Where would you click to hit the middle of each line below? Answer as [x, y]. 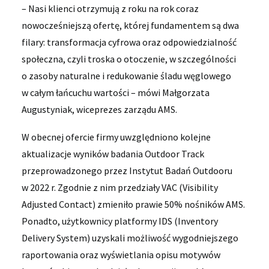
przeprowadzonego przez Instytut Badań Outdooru [127, 171]
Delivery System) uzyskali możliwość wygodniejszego [130, 238]
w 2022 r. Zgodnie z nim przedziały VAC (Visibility [120, 187]
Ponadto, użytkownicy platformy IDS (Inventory [120, 221]
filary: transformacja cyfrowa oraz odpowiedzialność [129, 42]
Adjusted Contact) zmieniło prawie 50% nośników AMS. [133, 204]
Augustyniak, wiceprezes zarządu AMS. [99, 109]
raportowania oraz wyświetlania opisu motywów [121, 255]
